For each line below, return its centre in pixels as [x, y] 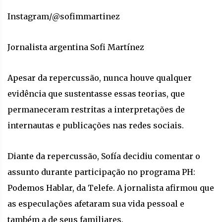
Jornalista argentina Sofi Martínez [76, 47]
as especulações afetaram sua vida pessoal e [96, 203]
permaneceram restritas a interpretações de [96, 109]
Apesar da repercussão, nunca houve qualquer [100, 78]
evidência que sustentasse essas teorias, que [96, 93]
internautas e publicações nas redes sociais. [96, 125]
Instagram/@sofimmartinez [64, 16]
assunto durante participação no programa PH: [101, 172]
